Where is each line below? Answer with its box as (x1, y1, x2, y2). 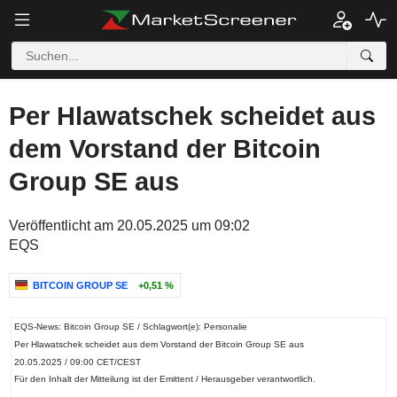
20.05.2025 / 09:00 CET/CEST (13, 356, 141, 367)
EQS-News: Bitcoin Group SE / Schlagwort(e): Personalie (13, 322, 247, 331)
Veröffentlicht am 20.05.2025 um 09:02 (9, 218, 250, 233)
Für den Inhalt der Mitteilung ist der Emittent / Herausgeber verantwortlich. (13, 374, 315, 385)
